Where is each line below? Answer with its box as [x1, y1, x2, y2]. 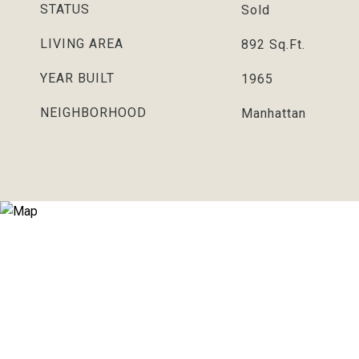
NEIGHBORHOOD [40, 104, 147, 120]
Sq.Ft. [268, 36, 305, 52]
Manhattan [240, 105, 306, 121]
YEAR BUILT [40, 70, 115, 86]
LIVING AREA [40, 35, 123, 51]
